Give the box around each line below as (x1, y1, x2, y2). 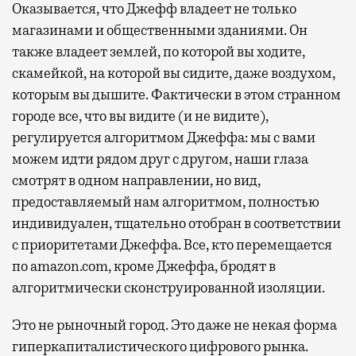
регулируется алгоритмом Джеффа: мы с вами (12, 128, 315, 146)
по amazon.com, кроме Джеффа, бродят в (12, 257, 276, 275)
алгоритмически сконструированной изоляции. (12, 278, 325, 296)
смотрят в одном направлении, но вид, (12, 171, 261, 189)
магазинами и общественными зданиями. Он (12, 21, 308, 39)
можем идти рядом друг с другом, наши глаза (12, 149, 308, 168)
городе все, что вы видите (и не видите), (12, 106, 269, 125)
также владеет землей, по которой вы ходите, (12, 42, 305, 60)
